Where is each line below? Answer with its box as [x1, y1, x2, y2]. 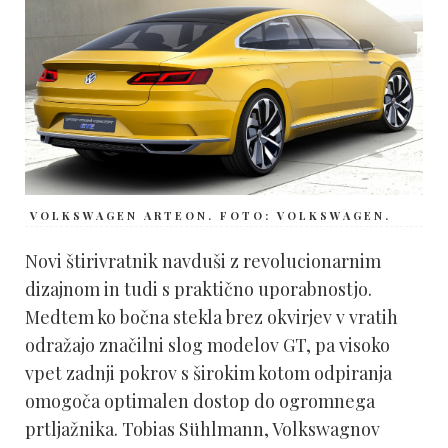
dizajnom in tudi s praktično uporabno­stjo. [25, 276, 372, 301]
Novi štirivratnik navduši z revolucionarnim [25, 248, 381, 273]
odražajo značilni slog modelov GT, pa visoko [25, 332, 390, 357]
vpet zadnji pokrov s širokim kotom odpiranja [25, 360, 392, 385]
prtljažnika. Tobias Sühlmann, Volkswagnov [25, 416, 380, 441]
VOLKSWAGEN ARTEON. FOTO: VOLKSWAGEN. [30, 207, 391, 223]
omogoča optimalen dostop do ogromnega [25, 388, 375, 413]
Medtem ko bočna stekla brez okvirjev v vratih [25, 304, 398, 329]
